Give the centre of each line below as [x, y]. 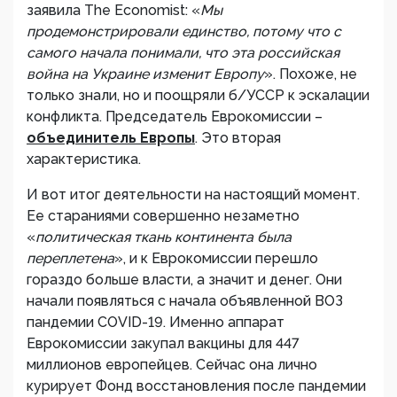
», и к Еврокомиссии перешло [216, 258]
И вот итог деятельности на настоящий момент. [193, 195]
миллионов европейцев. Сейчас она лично [172, 365]
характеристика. [84, 159]
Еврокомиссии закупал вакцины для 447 [163, 343]
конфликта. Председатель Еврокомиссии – [175, 117]
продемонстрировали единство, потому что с [184, 31]
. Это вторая [238, 138]
